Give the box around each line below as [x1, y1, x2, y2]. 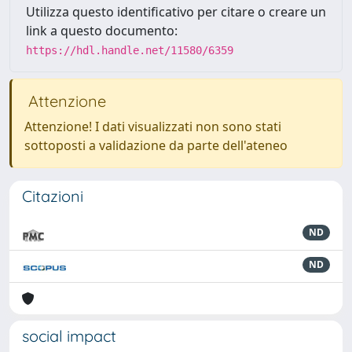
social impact [22, 326, 116, 346]
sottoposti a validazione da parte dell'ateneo [24, 137, 288, 154]
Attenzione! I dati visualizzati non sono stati [24, 118, 281, 135]
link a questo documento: [26, 22, 178, 39]
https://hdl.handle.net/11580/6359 [26, 44, 233, 57]
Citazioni [22, 186, 83, 206]
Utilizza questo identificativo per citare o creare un [26, 3, 326, 20]
